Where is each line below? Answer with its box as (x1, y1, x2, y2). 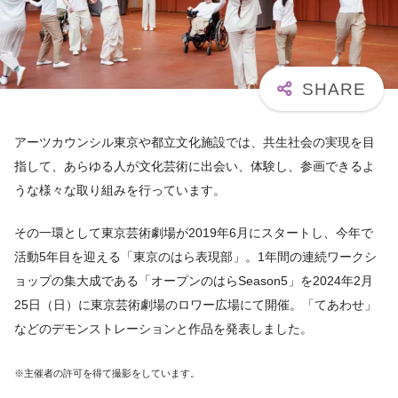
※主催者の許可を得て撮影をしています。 (14, 368, 200, 379)
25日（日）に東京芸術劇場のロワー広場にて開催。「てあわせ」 (14, 298, 377, 313)
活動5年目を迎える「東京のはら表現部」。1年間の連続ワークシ (14, 250, 377, 265)
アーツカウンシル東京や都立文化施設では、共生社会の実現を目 (14, 134, 375, 149)
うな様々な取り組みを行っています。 (14, 182, 226, 197)
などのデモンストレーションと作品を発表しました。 (14, 322, 313, 337)
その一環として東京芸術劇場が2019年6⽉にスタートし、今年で (14, 226, 373, 241)
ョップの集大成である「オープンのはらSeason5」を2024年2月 (14, 274, 373, 289)
